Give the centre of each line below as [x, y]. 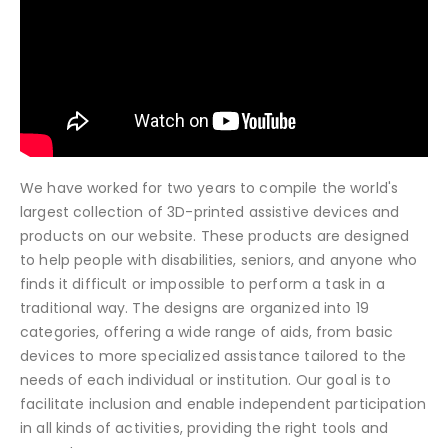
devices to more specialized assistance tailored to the [213, 355]
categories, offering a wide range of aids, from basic [207, 331]
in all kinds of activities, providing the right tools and [204, 427]
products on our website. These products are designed [215, 235]
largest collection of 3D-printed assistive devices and [210, 211]
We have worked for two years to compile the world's [209, 187]
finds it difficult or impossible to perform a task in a [202, 283]
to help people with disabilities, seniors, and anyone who [218, 259]
